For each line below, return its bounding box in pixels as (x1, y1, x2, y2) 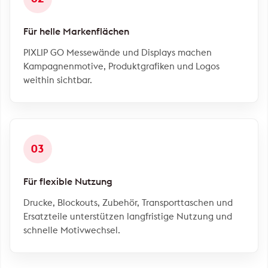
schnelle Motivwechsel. (23, 224, 120, 236)
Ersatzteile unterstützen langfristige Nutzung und (23, 211, 232, 222)
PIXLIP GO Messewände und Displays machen (23, 47, 212, 58)
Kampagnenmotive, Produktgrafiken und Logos (23, 60, 220, 72)
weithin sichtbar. (23, 74, 92, 86)
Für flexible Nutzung (23, 175, 112, 187)
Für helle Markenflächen (23, 25, 129, 37)
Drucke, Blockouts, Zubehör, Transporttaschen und (23, 197, 233, 208)
